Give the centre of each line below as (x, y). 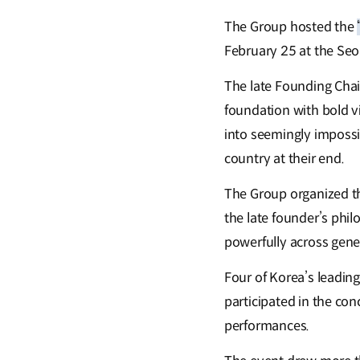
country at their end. (284, 159)
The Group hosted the (290, 27)
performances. (267, 326)
